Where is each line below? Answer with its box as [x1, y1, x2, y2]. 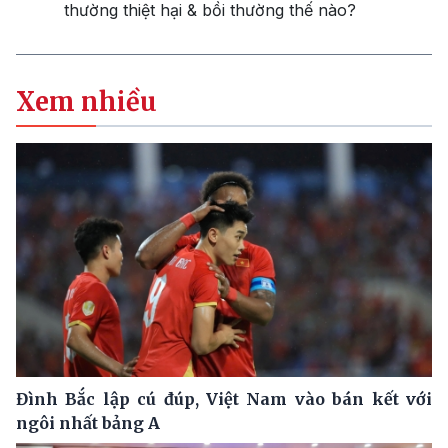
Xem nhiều [16, 86, 157, 119]
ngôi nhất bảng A [16, 413, 160, 434]
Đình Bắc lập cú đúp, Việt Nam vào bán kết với [16, 389, 432, 410]
